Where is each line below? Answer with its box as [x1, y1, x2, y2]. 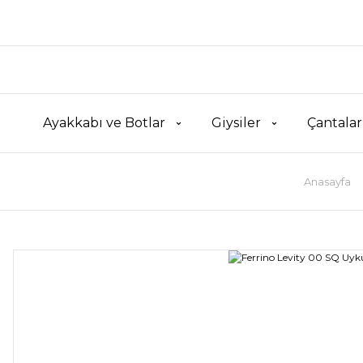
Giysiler [211, 115, 261, 130]
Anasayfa [304, 175, 351, 188]
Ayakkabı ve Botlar [43, 115, 165, 130]
